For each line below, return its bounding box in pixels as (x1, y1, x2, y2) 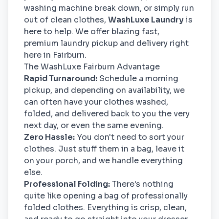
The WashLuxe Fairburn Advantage (24, 62, 160, 72)
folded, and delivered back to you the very (24, 109, 190, 119)
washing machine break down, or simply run (24, 3, 194, 13)
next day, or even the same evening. (24, 120, 164, 131)
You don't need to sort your (75, 132, 184, 142)
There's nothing (110, 179, 174, 189)
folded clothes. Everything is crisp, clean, (24, 202, 187, 213)
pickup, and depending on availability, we (24, 85, 185, 95)
